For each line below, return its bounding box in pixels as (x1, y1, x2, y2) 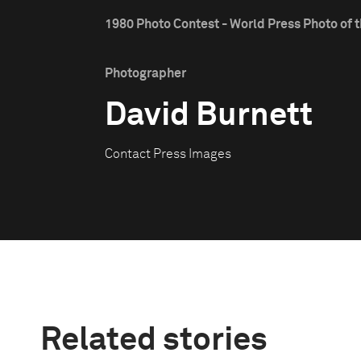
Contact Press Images (105, 147, 231, 160)
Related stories (40, 325, 268, 357)
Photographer (105, 67, 186, 80)
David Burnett (105, 100, 313, 132)
